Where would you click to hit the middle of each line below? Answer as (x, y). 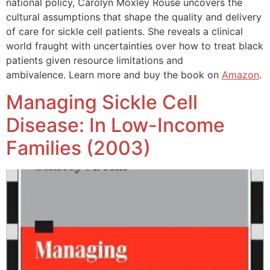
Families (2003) (78, 148)
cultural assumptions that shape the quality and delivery (134, 17)
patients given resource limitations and (95, 61)
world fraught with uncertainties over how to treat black (135, 46)
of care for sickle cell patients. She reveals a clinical (124, 32)
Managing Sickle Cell (102, 102)
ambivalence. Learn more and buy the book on (114, 75)
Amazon (240, 75)
